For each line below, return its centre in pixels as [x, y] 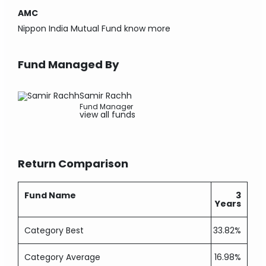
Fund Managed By [69, 64]
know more [148, 28]
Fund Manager [107, 107]
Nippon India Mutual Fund [70, 28]
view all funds [108, 115]
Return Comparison [73, 164]
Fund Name [50, 195]
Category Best [54, 230]
